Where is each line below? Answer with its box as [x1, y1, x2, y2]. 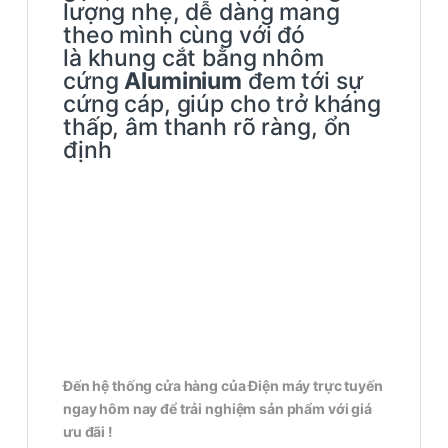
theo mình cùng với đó [63, 21, 306, 50]
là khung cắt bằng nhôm [63, 44, 324, 73]
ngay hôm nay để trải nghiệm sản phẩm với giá [63, 400, 372, 418]
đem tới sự [242, 67, 363, 96]
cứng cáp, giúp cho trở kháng [63, 90, 382, 119]
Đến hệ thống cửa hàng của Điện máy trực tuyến [63, 377, 383, 395]
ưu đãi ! [63, 423, 113, 441]
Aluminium [124, 67, 243, 96]
